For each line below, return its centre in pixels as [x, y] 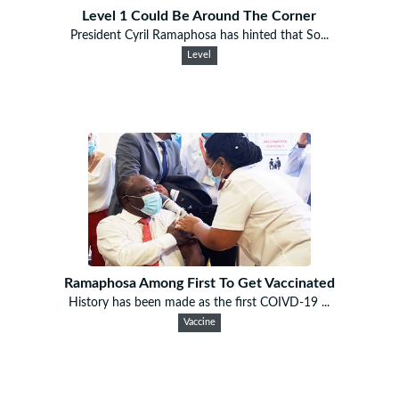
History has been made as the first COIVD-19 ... [199, 302]
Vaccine [199, 322]
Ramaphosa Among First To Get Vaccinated [199, 283]
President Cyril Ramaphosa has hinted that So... [199, 35]
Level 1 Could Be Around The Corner [199, 16]
